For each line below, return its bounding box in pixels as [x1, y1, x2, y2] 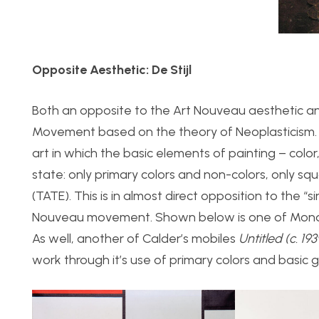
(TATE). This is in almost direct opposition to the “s [32, 188, 313, 204]
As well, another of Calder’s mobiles [32, 231, 239, 247]
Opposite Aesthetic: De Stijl [32, 62, 192, 78]
